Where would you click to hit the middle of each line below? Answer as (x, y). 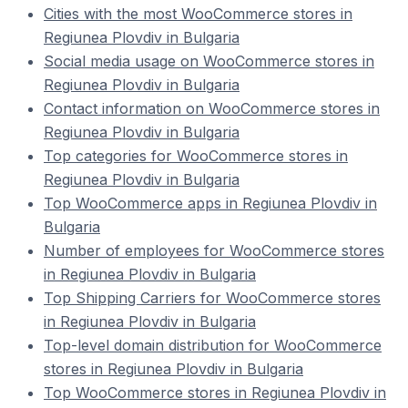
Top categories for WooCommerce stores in (196, 156)
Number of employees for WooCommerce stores (214, 250)
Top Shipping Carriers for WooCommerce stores (212, 298)
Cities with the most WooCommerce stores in (198, 14)
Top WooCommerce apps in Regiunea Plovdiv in (210, 203)
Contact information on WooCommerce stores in (212, 108)
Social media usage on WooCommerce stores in (209, 61)
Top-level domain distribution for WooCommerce (213, 345)
